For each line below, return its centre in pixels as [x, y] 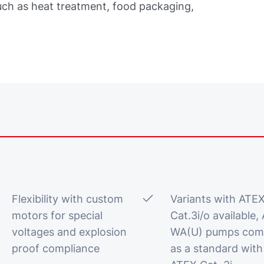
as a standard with [217, 248]
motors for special [57, 215]
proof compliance [56, 248]
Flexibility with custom [68, 199]
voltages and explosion [70, 232]
